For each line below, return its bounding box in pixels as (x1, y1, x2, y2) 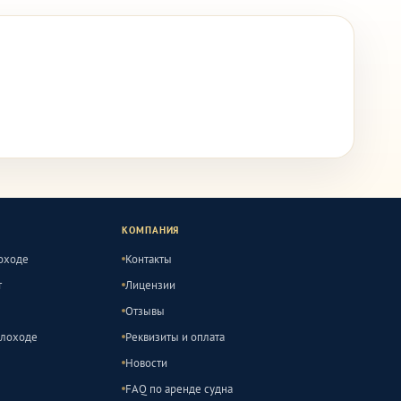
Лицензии (124, 277, 175, 293)
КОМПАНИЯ (121, 224, 180, 236)
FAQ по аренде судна (124, 380, 233, 397)
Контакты (124, 251, 172, 267)
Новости (124, 354, 167, 371)
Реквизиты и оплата (124, 328, 225, 345)
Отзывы (124, 303, 165, 319)
